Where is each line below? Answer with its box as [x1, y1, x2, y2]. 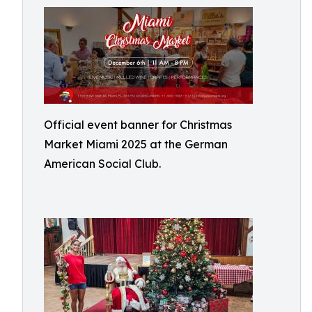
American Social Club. [44, 157, 161, 171]
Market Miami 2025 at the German [44, 137, 228, 151]
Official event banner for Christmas [44, 118, 232, 132]
